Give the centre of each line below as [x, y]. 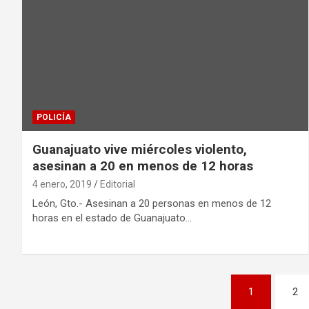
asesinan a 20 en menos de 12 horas [143, 166]
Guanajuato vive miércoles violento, [140, 149]
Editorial [118, 184]
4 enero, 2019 [62, 184]
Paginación [76, 287]
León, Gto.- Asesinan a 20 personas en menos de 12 [152, 203]
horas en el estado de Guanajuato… [112, 218]
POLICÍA [54, 117]
